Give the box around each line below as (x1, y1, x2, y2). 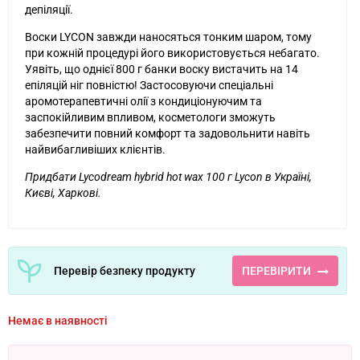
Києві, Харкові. (25, 186, 101, 200)
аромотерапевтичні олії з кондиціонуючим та (25, 95, 262, 108)
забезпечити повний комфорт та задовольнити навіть (25, 127, 310, 141)
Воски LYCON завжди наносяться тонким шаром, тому (25, 31, 312, 44)
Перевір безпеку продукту (54, 264, 195, 278)
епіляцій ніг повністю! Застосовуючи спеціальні (25, 79, 273, 92)
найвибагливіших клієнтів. (25, 143, 166, 157)
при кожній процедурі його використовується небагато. (25, 47, 320, 60)
